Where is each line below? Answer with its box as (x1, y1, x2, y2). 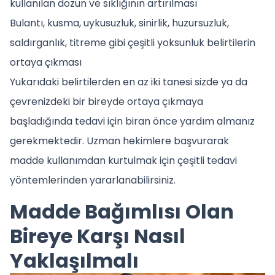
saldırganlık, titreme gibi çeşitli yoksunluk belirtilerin (10, 35, 255, 50)
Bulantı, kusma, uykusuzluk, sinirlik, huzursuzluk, (10, 15, 229, 30)
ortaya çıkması (10, 55, 82, 69)
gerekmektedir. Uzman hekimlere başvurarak (10, 133, 229, 148)
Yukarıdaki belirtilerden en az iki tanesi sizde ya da (10, 74, 247, 89)
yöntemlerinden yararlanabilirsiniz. (10, 172, 176, 187)
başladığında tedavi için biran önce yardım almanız (10, 114, 255, 128)
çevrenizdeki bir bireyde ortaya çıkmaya (10, 94, 203, 109)
